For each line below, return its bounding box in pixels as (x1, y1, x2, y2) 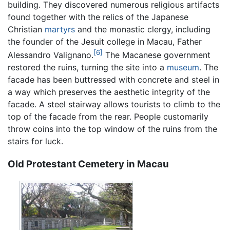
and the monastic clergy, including (75, 24, 210, 34)
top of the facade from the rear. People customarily (8, 111, 208, 122)
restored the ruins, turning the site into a (8, 62, 167, 72)
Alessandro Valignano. (8, 49, 93, 60)
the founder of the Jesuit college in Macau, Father (8, 36, 202, 47)
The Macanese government (103, 49, 210, 60)
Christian (8, 24, 45, 34)
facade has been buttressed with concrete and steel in (8, 74, 219, 85)
